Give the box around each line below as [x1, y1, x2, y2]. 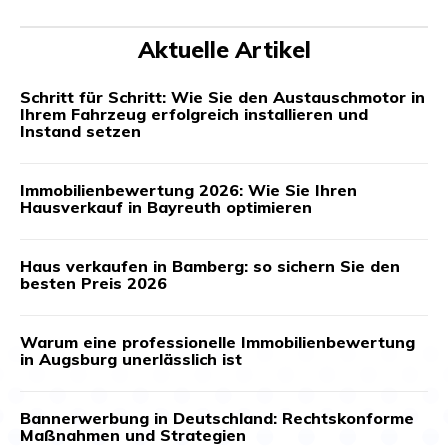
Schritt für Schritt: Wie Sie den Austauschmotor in [20, 87, 425, 108]
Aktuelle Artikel [137, 35, 311, 65]
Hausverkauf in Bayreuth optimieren [20, 197, 312, 218]
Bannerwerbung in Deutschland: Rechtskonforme [20, 408, 414, 429]
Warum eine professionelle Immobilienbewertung [20, 332, 415, 353]
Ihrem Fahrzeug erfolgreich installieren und [20, 104, 368, 125]
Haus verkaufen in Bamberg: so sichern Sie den [20, 256, 400, 277]
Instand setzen [20, 121, 141, 142]
